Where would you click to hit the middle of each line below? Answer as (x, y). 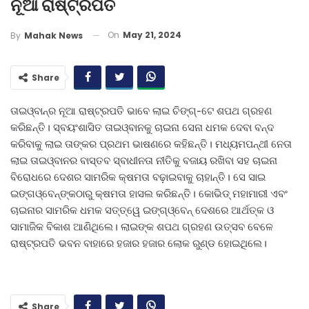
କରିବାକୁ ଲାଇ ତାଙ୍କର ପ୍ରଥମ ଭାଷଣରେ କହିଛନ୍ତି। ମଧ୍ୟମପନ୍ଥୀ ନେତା (151, 143)
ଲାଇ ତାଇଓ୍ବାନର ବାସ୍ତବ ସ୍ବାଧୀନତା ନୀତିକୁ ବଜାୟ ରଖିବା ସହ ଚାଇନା (144, 160)
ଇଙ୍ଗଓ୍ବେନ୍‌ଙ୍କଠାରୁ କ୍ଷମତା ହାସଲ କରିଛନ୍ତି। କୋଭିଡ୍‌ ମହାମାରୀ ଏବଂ (149, 193)
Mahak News (53, 35)
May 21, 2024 (152, 35)
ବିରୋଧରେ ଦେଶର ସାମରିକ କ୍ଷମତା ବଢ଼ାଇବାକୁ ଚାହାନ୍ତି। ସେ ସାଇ (138, 177)
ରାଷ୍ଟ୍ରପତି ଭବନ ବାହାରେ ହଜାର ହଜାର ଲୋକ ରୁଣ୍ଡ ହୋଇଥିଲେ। (139, 243)
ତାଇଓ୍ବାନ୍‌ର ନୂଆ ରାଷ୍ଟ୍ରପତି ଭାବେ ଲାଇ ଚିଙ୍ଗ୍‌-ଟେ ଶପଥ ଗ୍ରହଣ (141, 110)
